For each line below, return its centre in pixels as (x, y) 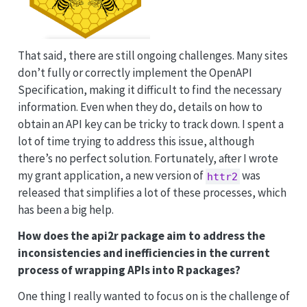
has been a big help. (65, 210)
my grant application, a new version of (111, 176)
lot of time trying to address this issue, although (136, 142)
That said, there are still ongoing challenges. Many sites (152, 56)
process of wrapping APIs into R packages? (129, 270)
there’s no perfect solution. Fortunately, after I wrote (148, 159)
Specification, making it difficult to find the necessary (149, 90)
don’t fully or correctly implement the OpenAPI (135, 73)
